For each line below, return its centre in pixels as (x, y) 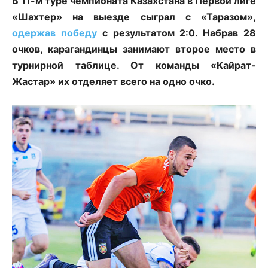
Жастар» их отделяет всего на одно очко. (113, 82)
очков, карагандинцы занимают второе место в (134, 49)
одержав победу (54, 33)
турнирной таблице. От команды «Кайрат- (134, 66)
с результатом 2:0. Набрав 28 (176, 33)
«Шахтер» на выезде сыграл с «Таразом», (134, 17)
